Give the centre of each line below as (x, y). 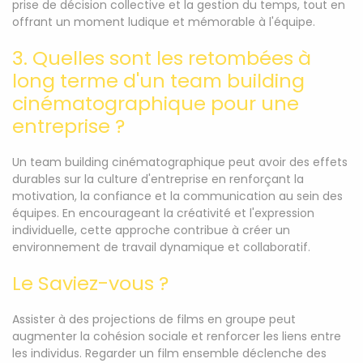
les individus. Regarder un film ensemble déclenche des (169, 353)
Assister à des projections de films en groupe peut (154, 319)
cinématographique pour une (156, 103)
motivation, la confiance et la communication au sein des (177, 196)
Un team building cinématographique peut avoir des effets (180, 162)
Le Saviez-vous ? (90, 283)
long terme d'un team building (158, 81)
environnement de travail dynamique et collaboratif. (161, 247)
